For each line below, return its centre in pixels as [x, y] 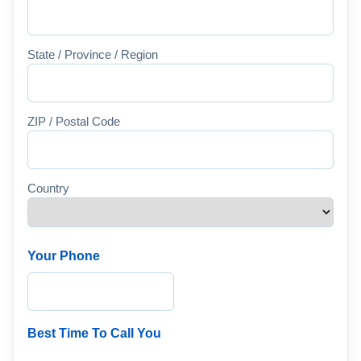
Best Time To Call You [95, 334]
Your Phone [64, 256]
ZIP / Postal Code [74, 122]
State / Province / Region [93, 55]
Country [49, 189]
